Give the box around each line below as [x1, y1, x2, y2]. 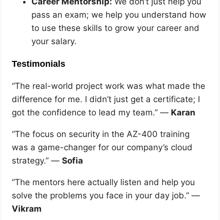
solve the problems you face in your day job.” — [12, 190, 200, 200]
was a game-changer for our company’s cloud [12, 142, 193, 152]
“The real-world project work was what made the [12, 81, 206, 91]
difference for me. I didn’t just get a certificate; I [12, 94, 200, 104]
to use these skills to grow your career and [31, 23, 200, 33]
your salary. [31, 36, 77, 46]
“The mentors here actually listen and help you [12, 177, 195, 187]
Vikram [12, 203, 42, 214]
